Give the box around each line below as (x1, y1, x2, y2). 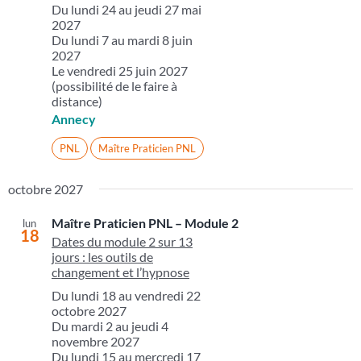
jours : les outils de (51, 249, 153, 265)
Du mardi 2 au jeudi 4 (51, 318, 168, 334)
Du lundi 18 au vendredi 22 (51, 288, 201, 304)
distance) (51, 93, 102, 110)
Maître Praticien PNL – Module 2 (51, 215, 239, 231)
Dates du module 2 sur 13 (51, 234, 193, 250)
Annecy (51, 111, 96, 127)
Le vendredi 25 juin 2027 (51, 63, 188, 79)
